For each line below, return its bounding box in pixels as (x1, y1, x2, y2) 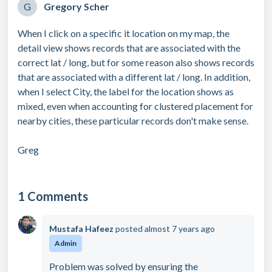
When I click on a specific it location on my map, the (18, 27, 229, 39)
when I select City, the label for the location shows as (18, 86, 234, 97)
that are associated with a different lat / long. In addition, (18, 71, 250, 83)
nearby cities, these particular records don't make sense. (18, 115, 248, 126)
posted (115, 223, 144, 234)
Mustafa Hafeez (49, 223, 114, 234)
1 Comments (18, 189, 88, 203)
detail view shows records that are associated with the (18, 42, 240, 53)
